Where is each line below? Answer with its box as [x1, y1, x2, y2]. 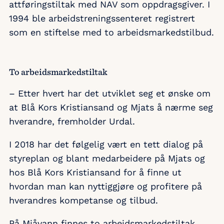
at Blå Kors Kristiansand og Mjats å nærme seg [9, 102, 213, 113]
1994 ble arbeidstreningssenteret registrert [9, 13, 195, 24]
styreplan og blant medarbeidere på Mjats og [9, 153, 205, 164]
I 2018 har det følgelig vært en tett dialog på [9, 139, 203, 150]
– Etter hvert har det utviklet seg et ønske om [9, 88, 210, 99]
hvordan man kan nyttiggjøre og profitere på [9, 181, 202, 192]
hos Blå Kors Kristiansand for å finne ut [9, 167, 181, 178]
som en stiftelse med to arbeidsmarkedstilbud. [9, 27, 214, 38]
